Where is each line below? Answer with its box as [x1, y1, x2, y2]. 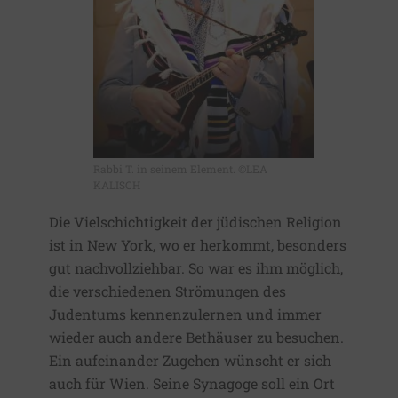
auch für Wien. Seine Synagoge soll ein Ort [49, 374, 335, 394]
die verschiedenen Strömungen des [49, 282, 286, 301]
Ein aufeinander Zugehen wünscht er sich [49, 351, 331, 370]
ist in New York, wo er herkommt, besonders [49, 235, 346, 255]
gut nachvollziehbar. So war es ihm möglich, [49, 259, 343, 278]
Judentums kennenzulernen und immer [49, 305, 322, 324]
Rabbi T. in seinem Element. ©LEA [92, 162, 267, 177]
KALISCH [92, 178, 140, 193]
